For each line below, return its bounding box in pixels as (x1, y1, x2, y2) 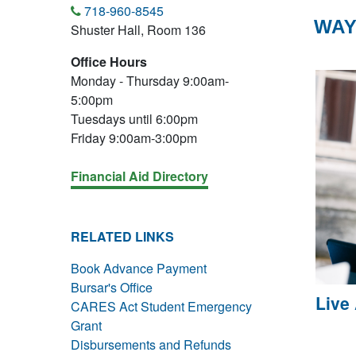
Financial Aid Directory (71, 167, 208, 185)
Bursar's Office (71, 278, 153, 296)
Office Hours (71, 52, 147, 71)
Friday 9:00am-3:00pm (71, 129, 197, 147)
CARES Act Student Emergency (71, 297, 252, 315)
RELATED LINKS (71, 227, 174, 246)
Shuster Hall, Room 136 (71, 21, 206, 39)
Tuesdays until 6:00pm (71, 110, 198, 128)
